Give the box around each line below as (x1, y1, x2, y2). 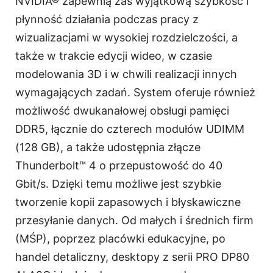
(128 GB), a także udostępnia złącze (15, 141, 200, 154)
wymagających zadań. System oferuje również (15, 86, 255, 99)
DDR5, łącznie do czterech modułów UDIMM (15, 122, 244, 136)
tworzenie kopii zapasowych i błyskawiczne (15, 196, 241, 209)
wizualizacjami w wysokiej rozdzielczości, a (15, 31, 238, 44)
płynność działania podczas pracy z (15, 13, 199, 26)
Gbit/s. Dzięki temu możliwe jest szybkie (15, 177, 221, 191)
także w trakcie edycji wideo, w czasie (15, 49, 212, 63)
